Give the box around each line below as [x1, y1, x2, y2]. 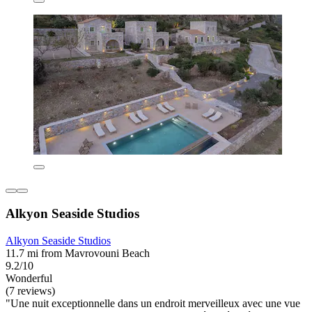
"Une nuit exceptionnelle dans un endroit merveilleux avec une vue [6, 297, 300, 310]
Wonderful [6, 272, 52, 285]
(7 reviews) [6, 285, 55, 297]
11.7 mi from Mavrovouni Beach [6, 247, 150, 260]
